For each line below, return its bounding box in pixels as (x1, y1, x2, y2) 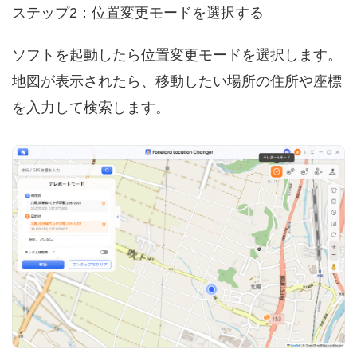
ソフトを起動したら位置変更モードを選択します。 (12, 47, 342, 64)
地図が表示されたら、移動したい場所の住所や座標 (12, 73, 342, 90)
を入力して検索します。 (12, 100, 170, 116)
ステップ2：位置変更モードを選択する (12, 5, 264, 22)
